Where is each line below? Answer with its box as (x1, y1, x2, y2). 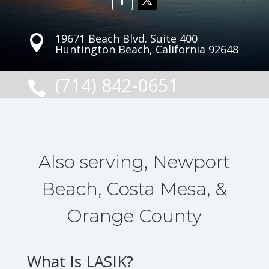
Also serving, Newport (38, 151, 231, 173)
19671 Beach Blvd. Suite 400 (55, 31, 198, 46)
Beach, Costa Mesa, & (41, 178, 228, 200)
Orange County (67, 205, 202, 227)
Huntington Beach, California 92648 (55, 42, 238, 56)
